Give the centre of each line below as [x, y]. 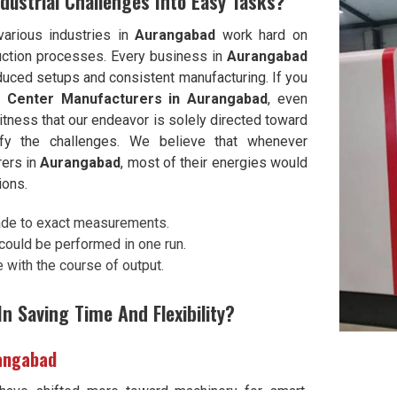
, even [288, 99]
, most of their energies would [214, 163]
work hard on [261, 35]
